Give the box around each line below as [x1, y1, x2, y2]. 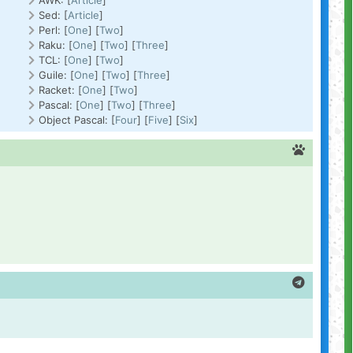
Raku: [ [39, 39, 73, 51]
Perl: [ [39, 24, 69, 36]
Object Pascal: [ [39, 113, 116, 126]
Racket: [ [39, 84, 83, 96]
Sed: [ [39, 9, 69, 21]
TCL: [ [39, 54, 69, 66]
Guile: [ [39, 69, 75, 81]
